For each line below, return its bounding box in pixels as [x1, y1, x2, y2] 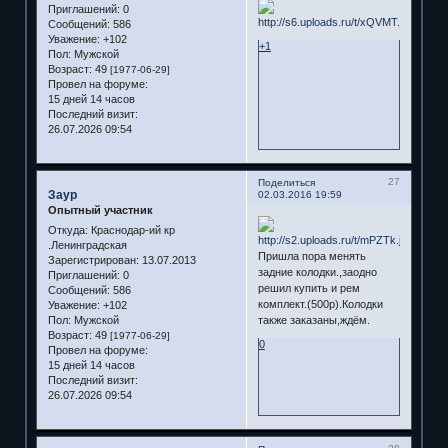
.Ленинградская [47, 238, 127, 251]
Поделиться [257, 177, 315, 189]
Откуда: [47, 223, 88, 236]
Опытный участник [47, 204, 153, 217]
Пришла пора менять [257, 249, 366, 262]
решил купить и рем [257, 281, 360, 294]
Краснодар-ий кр [87, 223, 175, 236]
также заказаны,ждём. [257, 313, 370, 326]
